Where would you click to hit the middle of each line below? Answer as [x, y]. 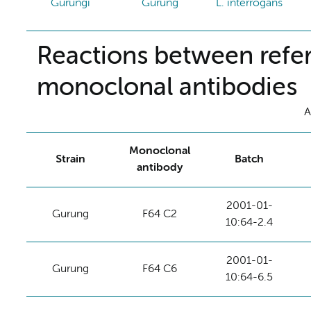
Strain [71, 159]
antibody [160, 168]
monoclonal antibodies [167, 88]
